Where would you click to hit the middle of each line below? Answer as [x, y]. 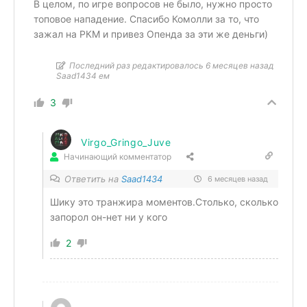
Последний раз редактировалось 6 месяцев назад [172, 65]
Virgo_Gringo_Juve [126, 142]
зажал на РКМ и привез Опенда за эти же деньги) [151, 34]
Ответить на [93, 179]
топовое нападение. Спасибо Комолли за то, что [146, 19]
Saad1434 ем [83, 75]
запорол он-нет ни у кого [109, 217]
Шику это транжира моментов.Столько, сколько [164, 201]
